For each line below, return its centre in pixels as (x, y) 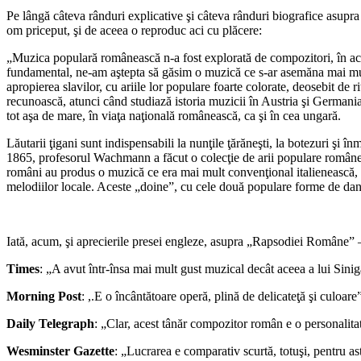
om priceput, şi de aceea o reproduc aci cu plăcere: (134, 30)
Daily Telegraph (50, 323)
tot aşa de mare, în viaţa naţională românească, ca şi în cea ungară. (174, 115)
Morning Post (44, 296)
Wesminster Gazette (60, 351)
